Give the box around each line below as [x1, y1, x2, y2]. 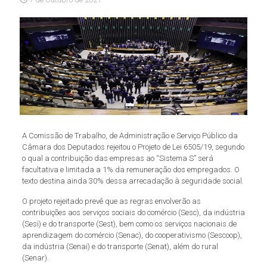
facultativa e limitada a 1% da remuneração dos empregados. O [21, 164, 240, 174]
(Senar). [21, 253, 49, 262]
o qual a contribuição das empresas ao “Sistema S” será [21, 153, 213, 163]
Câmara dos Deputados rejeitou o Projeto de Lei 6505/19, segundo [21, 142, 244, 151]
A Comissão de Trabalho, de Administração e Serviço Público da [21, 131, 238, 140]
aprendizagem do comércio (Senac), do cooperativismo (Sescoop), [21, 230, 242, 240]
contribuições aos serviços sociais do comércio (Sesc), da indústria [21, 207, 245, 217]
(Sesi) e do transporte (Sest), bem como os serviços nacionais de [21, 219, 237, 228]
